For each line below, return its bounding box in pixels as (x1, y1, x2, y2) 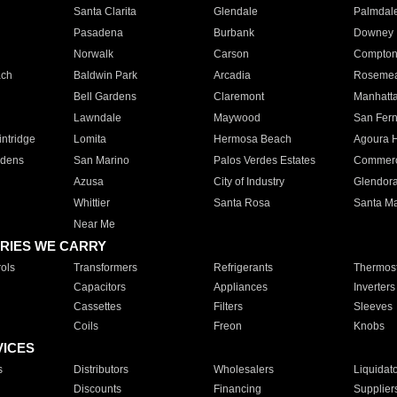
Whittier (73, 197, 110, 209)
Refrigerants (213, 261, 273, 274)
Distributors (73, 363, 128, 376)
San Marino (73, 154, 129, 167)
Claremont (213, 90, 264, 103)
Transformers (73, 261, 137, 274)
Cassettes (73, 300, 121, 313)
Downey (353, 27, 393, 39)
